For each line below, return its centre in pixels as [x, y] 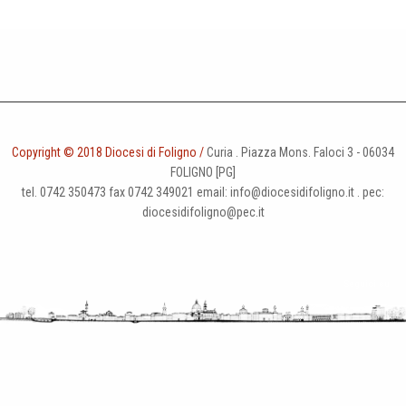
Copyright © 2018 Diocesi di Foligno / [108, 153]
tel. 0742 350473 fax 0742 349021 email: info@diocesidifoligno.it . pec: [203, 193]
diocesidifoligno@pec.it [203, 213]
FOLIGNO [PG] [203, 173]
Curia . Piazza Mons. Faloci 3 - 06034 [299, 153]
